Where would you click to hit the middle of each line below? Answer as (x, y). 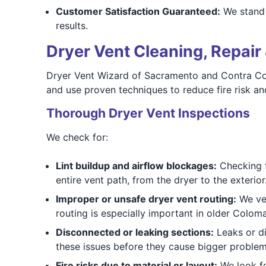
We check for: (77, 137)
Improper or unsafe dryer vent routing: (146, 199)
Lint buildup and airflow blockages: (136, 166)
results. (72, 26)
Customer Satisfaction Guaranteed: (138, 11)
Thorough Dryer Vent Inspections (148, 113)
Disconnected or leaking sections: (134, 232)
